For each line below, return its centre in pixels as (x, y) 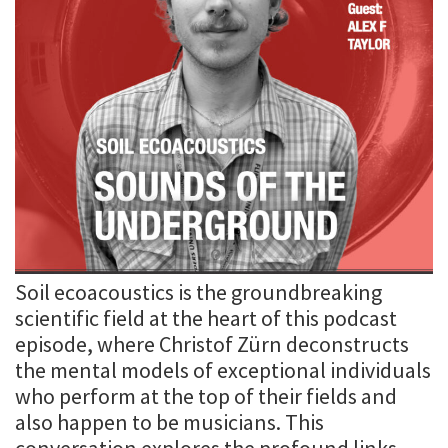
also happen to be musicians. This (169, 422)
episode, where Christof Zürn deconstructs (212, 344)
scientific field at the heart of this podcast (206, 318)
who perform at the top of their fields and (206, 396)
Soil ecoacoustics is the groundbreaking (198, 292)
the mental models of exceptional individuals (223, 370)
